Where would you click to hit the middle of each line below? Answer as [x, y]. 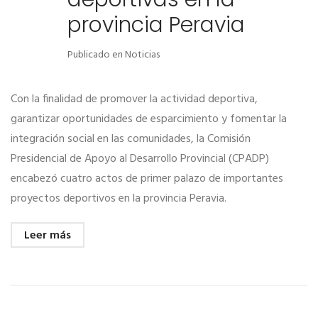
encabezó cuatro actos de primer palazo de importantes [147, 179]
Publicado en [96, 55]
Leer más [48, 235]
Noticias [142, 55]
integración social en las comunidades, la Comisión [131, 139]
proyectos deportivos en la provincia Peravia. [119, 198]
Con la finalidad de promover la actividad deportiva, [134, 99]
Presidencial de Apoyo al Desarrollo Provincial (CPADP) [140, 159]
